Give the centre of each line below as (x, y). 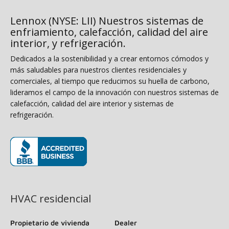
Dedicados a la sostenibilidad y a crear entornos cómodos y (109, 58)
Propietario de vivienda (50, 222)
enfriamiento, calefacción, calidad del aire (109, 32)
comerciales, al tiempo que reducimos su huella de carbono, (110, 81)
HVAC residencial (51, 198)
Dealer (126, 222)
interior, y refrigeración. (68, 43)
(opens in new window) (53, 174)
